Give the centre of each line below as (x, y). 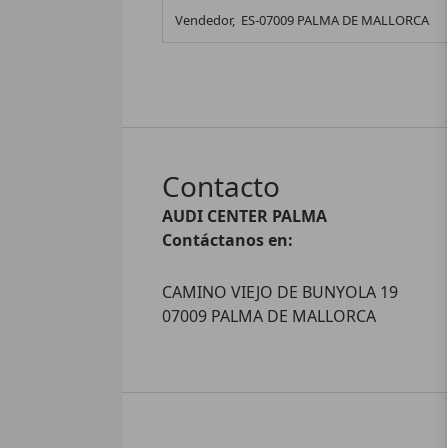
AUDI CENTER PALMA (245, 216)
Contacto (221, 186)
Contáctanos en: (228, 240)
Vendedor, (207, 20)
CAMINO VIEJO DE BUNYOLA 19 (280, 292)
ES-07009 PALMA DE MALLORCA (335, 20)
